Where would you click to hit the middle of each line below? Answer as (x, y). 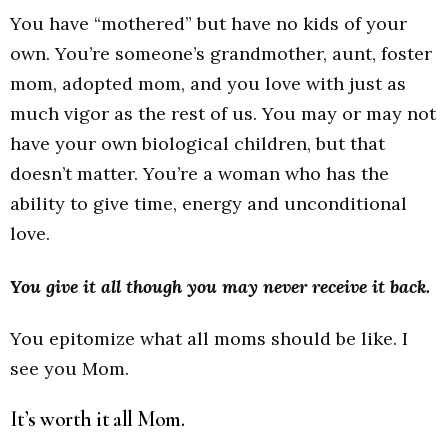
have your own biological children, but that (197, 144)
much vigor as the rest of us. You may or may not (223, 114)
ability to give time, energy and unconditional (208, 204)
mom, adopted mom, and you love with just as (208, 84)
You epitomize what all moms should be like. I (209, 339)
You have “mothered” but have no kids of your (208, 24)
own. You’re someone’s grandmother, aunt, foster (221, 54)
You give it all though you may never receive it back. (220, 286)
